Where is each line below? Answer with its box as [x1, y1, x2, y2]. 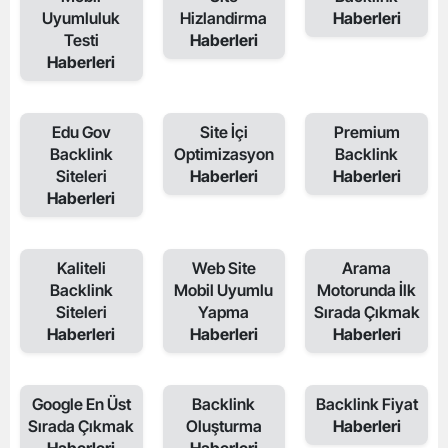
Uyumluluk [42, 8, 121, 28]
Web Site [191, 258, 256, 278]
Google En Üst [31, 394, 131, 414]
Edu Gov [51, 122, 111, 142]
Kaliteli [56, 258, 106, 278]
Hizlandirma [180, 8, 268, 28]
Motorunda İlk [317, 280, 417, 300]
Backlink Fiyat [315, 394, 418, 414]
